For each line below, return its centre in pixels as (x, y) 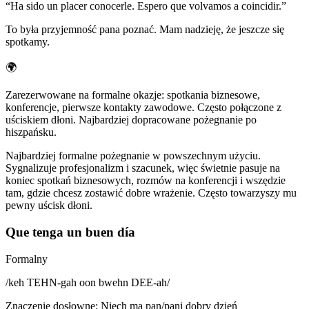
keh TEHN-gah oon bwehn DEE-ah (88, 282)
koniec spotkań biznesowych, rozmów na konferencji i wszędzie (146, 181)
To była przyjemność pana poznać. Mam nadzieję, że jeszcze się (145, 30)
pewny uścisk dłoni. (49, 206)
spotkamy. (28, 42)
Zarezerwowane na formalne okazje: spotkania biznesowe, (133, 95)
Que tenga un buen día (70, 232)
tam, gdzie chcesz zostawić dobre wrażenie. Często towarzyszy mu (151, 193)
